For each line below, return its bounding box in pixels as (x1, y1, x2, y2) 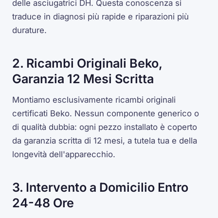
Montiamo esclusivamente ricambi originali (12, 94, 176, 105)
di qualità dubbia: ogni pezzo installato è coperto (12, 122, 198, 132)
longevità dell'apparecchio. (12, 149, 116, 159)
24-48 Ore (12, 195, 74, 210)
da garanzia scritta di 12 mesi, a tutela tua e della (12, 135, 198, 145)
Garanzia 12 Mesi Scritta (12, 72, 154, 87)
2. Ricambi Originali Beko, (12, 56, 163, 71)
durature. (12, 25, 47, 36)
